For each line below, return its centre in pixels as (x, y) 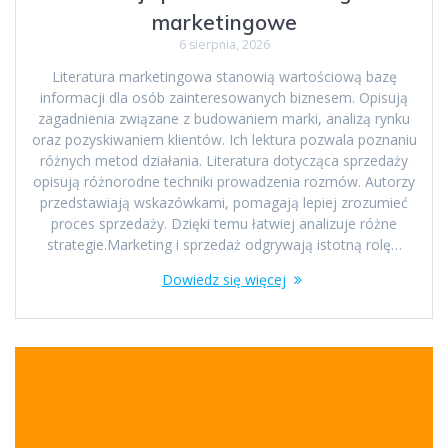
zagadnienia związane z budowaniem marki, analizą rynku (224, 118)
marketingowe (224, 21)
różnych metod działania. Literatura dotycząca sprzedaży (224, 160)
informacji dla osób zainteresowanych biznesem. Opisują (224, 97)
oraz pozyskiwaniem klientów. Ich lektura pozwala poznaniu (224, 139)
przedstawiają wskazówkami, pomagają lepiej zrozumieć (224, 202)
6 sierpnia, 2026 (224, 44)
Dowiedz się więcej (224, 279)
